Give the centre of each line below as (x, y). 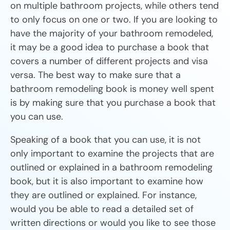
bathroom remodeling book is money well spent (112, 89)
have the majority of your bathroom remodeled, (112, 34)
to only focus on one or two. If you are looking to (114, 20)
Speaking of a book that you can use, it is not (106, 140)
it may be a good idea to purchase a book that (110, 47)
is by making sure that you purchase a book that (113, 103)
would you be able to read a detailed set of (102, 209)
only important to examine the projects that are (112, 154)
